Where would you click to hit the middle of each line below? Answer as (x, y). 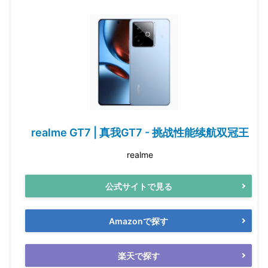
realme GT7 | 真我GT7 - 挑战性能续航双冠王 (140, 133)
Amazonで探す (138, 221)
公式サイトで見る (138, 186)
